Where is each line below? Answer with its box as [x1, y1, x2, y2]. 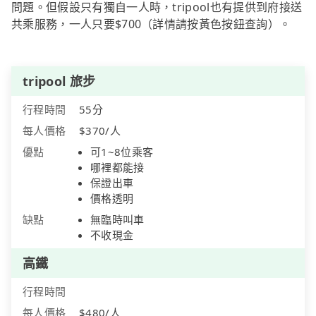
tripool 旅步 [23, 72, 96, 90]
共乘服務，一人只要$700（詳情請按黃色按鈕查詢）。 [11, 16, 291, 32]
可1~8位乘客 [90, 144, 154, 159]
